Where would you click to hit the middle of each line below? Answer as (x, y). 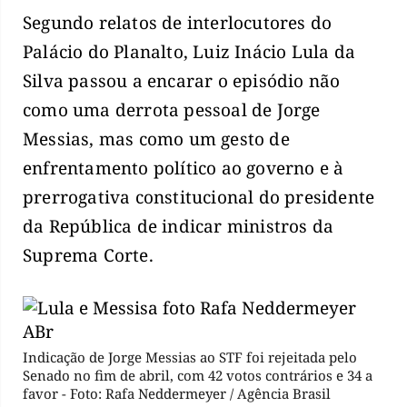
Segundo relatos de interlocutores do (178, 23)
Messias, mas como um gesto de (156, 139)
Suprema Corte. (88, 256)
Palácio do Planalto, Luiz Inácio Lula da (189, 52)
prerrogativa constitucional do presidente (199, 198)
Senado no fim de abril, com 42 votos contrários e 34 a (198, 375)
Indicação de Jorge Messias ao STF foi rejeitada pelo (190, 357)
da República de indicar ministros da (179, 227)
